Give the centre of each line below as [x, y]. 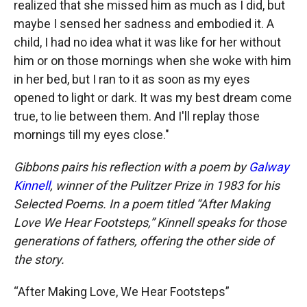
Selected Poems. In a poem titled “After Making [142, 204]
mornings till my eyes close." [91, 134]
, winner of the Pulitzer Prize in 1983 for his [165, 185]
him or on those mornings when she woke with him [152, 60]
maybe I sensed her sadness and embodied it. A [144, 23]
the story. [39, 259]
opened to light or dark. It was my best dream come [153, 97]
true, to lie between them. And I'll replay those [137, 116]
